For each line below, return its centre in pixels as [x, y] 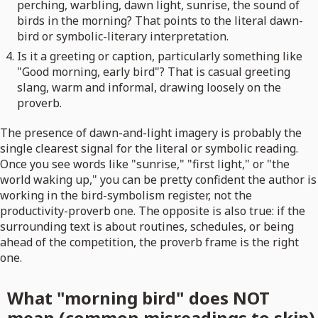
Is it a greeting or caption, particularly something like [160, 56]
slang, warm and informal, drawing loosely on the [149, 88]
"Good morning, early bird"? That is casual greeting [154, 72]
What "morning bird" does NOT [138, 298]
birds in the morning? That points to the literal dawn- [160, 21]
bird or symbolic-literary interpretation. [123, 37]
